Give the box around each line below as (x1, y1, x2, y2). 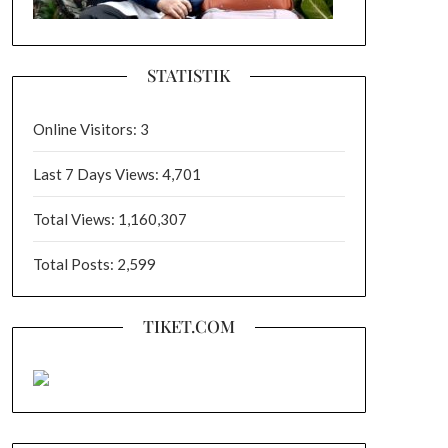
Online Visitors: (32, 120, 140, 138)
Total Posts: (32, 255, 117, 273)
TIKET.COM (142, 315, 235, 337)
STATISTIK (147, 64, 231, 86)
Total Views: (32, 210, 118, 228)
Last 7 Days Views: (32, 165, 162, 183)
